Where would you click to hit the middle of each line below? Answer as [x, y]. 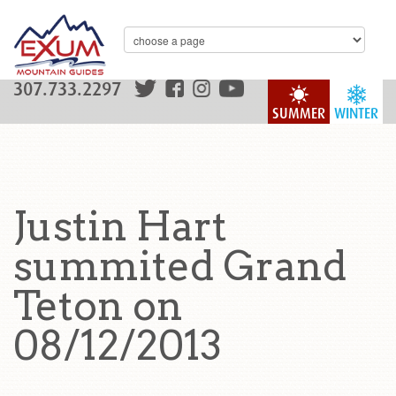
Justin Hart [120, 226]
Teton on [98, 306]
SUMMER [299, 114]
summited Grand [180, 266]
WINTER [356, 114]
